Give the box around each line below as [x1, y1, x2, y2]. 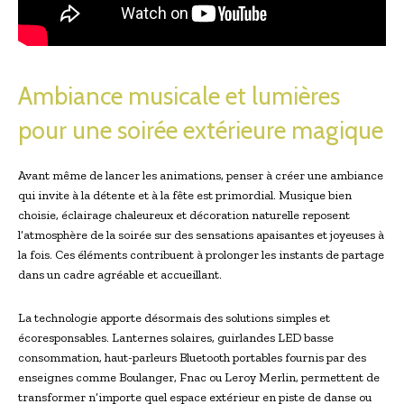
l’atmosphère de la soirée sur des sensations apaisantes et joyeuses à [18, 226, 384, 243]
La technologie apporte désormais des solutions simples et [18, 309, 330, 326]
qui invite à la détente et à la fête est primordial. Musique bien [18, 187, 352, 203]
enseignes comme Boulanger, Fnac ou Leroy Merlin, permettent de [18, 369, 380, 385]
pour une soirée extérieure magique [18, 115, 383, 145]
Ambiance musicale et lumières [18, 80, 340, 111]
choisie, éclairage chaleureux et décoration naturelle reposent [18, 207, 350, 223]
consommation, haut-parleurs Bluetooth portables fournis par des [18, 349, 366, 365]
